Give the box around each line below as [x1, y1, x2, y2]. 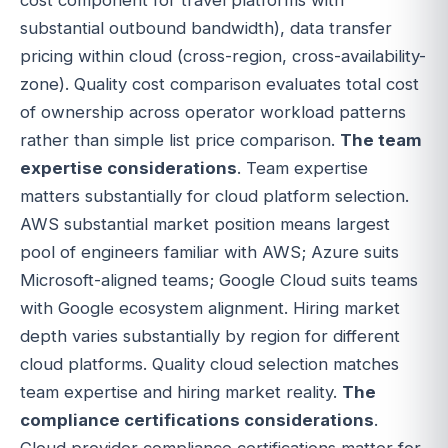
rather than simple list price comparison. [20, 129, 340, 150]
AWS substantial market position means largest [20, 213, 390, 234]
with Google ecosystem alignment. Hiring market [20, 297, 400, 318]
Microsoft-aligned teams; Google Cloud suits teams [20, 269, 418, 290]
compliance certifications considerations [20, 409, 374, 430]
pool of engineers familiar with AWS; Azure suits [20, 241, 399, 262]
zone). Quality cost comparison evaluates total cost [20, 73, 419, 94]
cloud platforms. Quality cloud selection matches [20, 353, 399, 374]
